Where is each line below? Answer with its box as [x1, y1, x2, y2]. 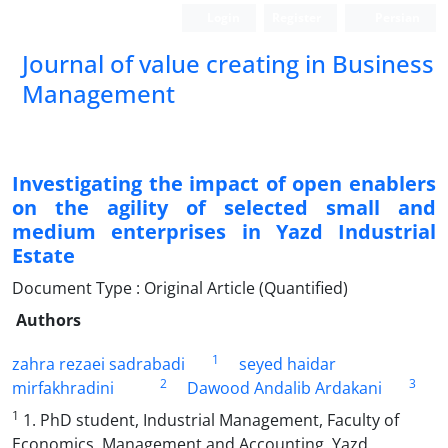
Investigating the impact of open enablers [12, 170, 436, 197]
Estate [12, 242, 75, 269]
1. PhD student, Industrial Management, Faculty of [19, 409, 399, 431]
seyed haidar [238, 353, 336, 375]
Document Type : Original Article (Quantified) [12, 277, 348, 299]
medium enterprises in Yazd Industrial [12, 218, 436, 245]
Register [272, 9, 322, 26]
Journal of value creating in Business [22, 47, 434, 80]
